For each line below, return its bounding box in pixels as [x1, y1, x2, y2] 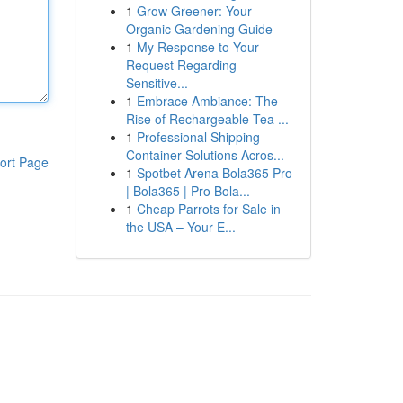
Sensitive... [125, 74, 188, 92]
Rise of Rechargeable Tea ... [125, 110, 289, 128]
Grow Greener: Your [136, 2, 252, 20]
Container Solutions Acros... [125, 146, 284, 164]
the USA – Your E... [125, 218, 236, 236]
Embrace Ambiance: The [136, 92, 278, 110]
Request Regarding [125, 56, 237, 74]
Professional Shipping [136, 128, 260, 146]
